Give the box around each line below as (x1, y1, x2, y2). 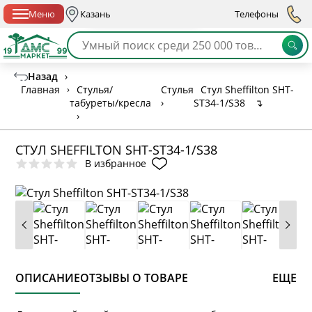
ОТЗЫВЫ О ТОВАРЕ (80, 270, 189, 286)
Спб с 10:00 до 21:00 (111, 1, 194, 14)
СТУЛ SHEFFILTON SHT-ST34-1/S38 (15, 141, 218, 158)
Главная (21, 82, 60, 96)
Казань (79, 7, 111, 20)
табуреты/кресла (70, 95, 151, 109)
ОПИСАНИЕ (15, 270, 81, 286)
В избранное (85, 157, 147, 171)
